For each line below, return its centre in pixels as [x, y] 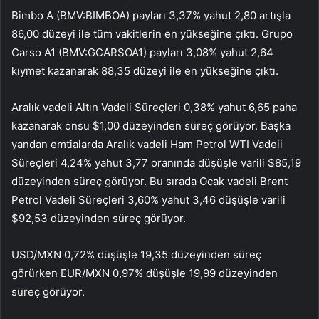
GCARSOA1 [115, 53]
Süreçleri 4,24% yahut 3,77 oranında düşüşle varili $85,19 [156, 163]
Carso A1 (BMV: [49, 53]
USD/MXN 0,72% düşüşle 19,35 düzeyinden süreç [136, 255]
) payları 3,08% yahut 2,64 [208, 53]
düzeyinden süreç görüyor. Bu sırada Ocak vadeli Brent [150, 182]
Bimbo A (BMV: [48, 16]
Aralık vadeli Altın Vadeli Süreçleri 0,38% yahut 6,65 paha [154, 108]
